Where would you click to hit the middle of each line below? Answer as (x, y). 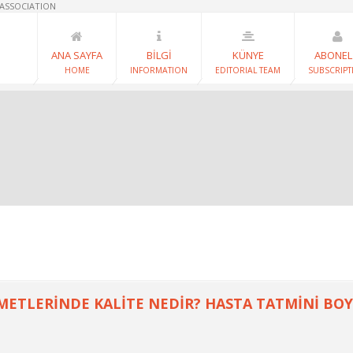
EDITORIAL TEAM (248, 70)
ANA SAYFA (77, 55)
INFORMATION (159, 70)
